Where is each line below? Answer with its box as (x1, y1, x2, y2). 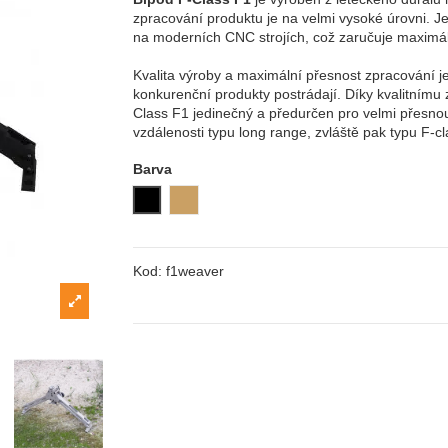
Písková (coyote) (183, 191, 290, 208)
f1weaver (166, 263, 225, 280)
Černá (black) (146, 191, 233, 208)
